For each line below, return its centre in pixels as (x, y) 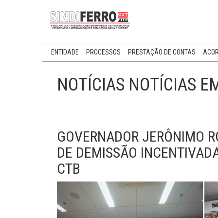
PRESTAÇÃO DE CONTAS (162, 52)
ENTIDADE (65, 52)
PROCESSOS (103, 52)
